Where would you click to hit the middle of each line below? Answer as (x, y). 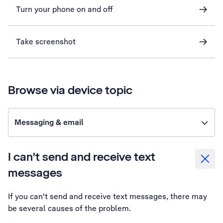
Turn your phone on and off (64, 9)
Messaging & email (49, 122)
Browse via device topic (70, 90)
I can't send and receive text (82, 157)
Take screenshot (46, 42)
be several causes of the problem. (69, 208)
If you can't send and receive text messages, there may (108, 196)
